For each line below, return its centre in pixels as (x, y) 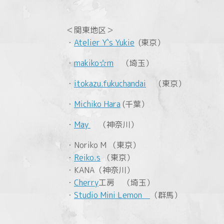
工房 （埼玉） (126, 182)
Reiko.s (87, 157)
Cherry (86, 182)
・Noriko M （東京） (103, 145)
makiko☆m (94, 63)
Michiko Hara (97, 104)
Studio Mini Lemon (112, 195)
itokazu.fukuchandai (110, 83)
